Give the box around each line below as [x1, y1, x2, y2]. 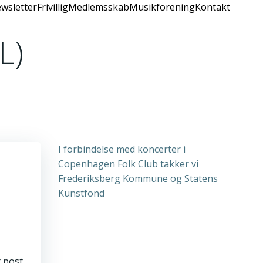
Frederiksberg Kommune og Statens [58, 172, 218, 185]
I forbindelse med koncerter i [58, 143, 186, 156]
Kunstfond [58, 187, 104, 200]
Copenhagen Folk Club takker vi [58, 157, 198, 170]
